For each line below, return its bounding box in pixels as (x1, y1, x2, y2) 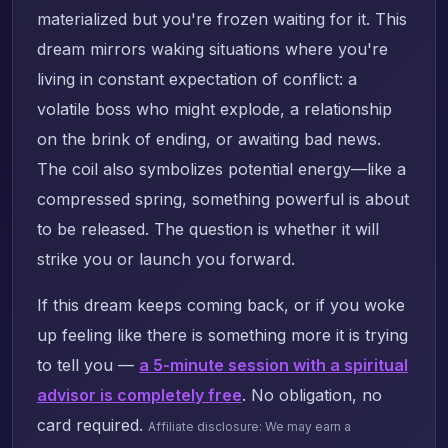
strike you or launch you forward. (37, 248, 295, 269)
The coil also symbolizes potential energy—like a (37, 158, 406, 179)
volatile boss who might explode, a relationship (37, 98, 392, 119)
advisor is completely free (37, 384, 242, 405)
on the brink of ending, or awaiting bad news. (37, 128, 381, 149)
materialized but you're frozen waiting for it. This (37, 8, 407, 29)
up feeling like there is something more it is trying (37, 324, 408, 345)
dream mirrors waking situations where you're (37, 38, 388, 59)
